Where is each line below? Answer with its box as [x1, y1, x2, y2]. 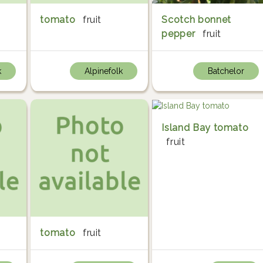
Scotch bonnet [161, 14, 231, 26]
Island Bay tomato [161, 122, 249, 134]
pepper [161, 28, 195, 40]
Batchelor [207, 66, 244, 76]
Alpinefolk [84, 66, 123, 76]
